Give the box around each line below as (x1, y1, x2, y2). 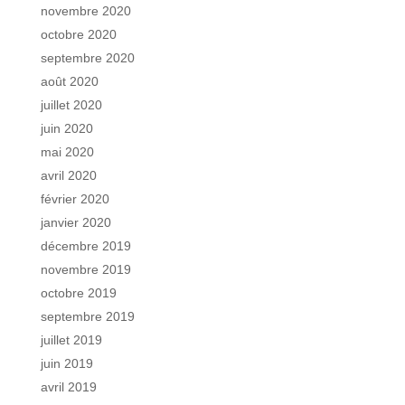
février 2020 (40, 191, 109, 206)
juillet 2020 (40, 97, 102, 112)
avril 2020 (40, 167, 97, 183)
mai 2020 (40, 144, 94, 159)
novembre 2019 (40, 261, 131, 277)
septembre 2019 (40, 308, 135, 324)
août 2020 (40, 73, 99, 89)
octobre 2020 (40, 26, 117, 42)
